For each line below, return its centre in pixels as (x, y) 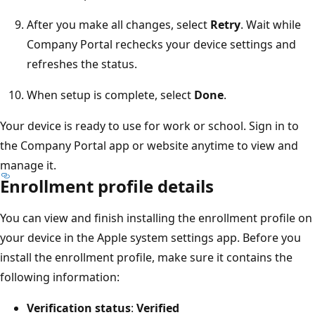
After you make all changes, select (118, 24)
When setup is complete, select (110, 95)
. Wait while (271, 24)
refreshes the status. (82, 64)
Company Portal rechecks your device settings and (161, 44)
